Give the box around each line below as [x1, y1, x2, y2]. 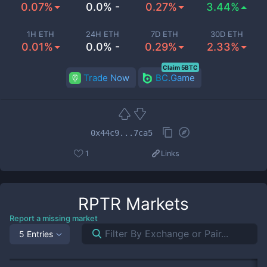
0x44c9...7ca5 [91, 128, 153, 138]
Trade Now [83, 72, 129, 83]
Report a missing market [10, 213, 98, 223]
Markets [121, 194, 189, 214]
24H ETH [86, 29, 119, 39]
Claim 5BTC [162, 64, 198, 71]
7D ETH [151, 29, 178, 39]
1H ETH [27, 29, 54, 39]
